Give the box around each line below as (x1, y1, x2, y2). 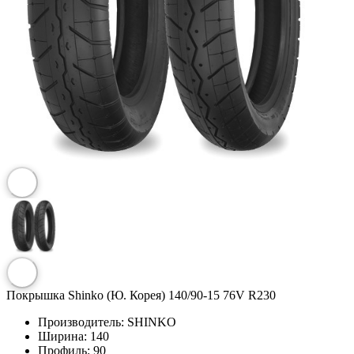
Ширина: (38, 329, 87, 343)
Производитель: (38, 314, 124, 329)
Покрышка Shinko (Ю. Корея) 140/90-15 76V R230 (6, 288, 276, 302)
